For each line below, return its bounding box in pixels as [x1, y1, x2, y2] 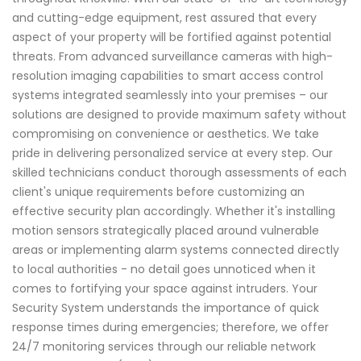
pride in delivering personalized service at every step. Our [12, 145, 333, 162]
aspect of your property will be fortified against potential [12, 29, 331, 46]
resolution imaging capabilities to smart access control [12, 68, 323, 85]
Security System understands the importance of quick [12, 300, 319, 317]
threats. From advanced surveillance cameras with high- [12, 48, 333, 65]
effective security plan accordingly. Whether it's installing [12, 203, 335, 220]
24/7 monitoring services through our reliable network [12, 338, 316, 355]
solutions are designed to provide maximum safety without [12, 106, 346, 123]
